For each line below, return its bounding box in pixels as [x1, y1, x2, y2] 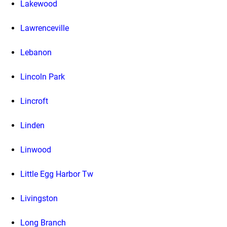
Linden [20, 120, 45, 130]
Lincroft [20, 96, 48, 106]
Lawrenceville [20, 23, 69, 33]
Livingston [20, 193, 58, 203]
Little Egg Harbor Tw [20, 169, 93, 179]
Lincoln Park [20, 71, 65, 82]
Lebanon [20, 47, 52, 57]
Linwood [20, 144, 51, 155]
